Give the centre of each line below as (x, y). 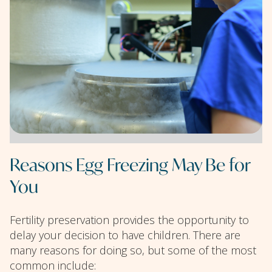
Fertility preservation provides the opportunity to (129, 220)
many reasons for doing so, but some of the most (133, 250)
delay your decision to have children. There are (125, 235)
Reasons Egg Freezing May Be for (130, 164)
